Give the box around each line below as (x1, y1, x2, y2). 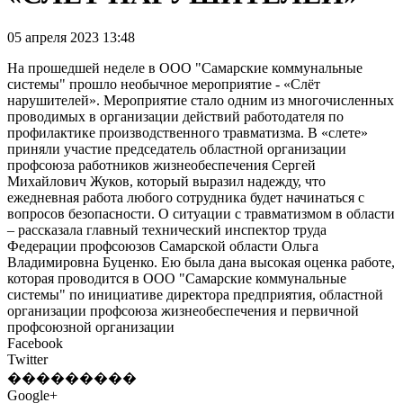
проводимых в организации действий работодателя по (7, 109, 344, 125)
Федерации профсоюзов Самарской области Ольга (7, 238, 318, 255)
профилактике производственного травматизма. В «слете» (7, 125, 368, 141)
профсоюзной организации (7, 319, 175, 336)
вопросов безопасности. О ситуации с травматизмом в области (7, 206, 395, 222)
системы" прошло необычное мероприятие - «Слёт (7, 76, 320, 93)
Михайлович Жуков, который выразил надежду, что (7, 174, 326, 190)
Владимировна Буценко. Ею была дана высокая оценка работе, (7, 255, 395, 271)
